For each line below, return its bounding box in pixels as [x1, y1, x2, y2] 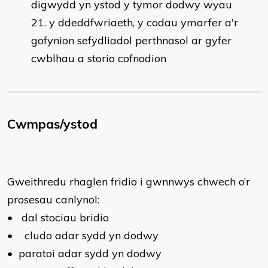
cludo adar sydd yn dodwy [25, 229, 159, 242]
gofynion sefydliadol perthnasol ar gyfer [31, 33, 232, 47]
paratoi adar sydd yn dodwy [19, 246, 162, 260]
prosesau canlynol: [7, 193, 99, 206]
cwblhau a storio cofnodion [31, 51, 166, 65]
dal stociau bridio [22, 211, 109, 224]
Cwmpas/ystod [7, 116, 98, 132]
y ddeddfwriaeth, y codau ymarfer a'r [49, 16, 238, 29]
